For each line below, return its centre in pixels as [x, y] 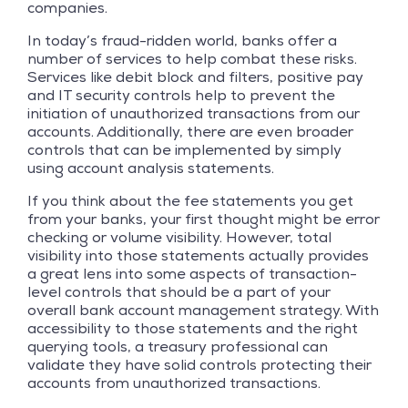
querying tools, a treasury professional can [178, 346]
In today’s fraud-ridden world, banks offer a [182, 40]
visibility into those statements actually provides [198, 255]
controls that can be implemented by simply [184, 149]
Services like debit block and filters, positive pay [195, 76]
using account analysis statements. [151, 168]
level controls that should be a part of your [179, 291]
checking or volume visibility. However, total [179, 237]
